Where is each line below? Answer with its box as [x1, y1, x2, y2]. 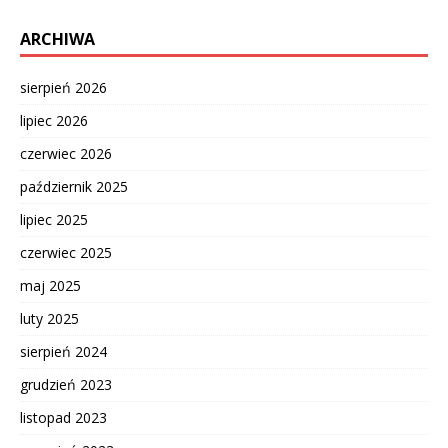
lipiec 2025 [20, 209, 88, 229]
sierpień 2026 [20, 77, 107, 97]
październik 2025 [20, 176, 128, 196]
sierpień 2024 [20, 341, 107, 361]
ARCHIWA [20, 27, 95, 50]
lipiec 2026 [20, 110, 88, 130]
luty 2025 [20, 308, 79, 328]
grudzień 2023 [20, 374, 112, 394]
